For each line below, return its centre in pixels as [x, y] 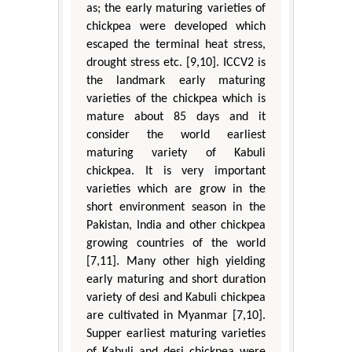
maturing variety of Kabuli [176, 153]
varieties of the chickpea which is [176, 99]
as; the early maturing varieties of [176, 8]
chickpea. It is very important [176, 171]
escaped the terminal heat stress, [176, 44]
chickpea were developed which [176, 26]
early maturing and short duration [176, 279]
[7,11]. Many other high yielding [176, 261]
